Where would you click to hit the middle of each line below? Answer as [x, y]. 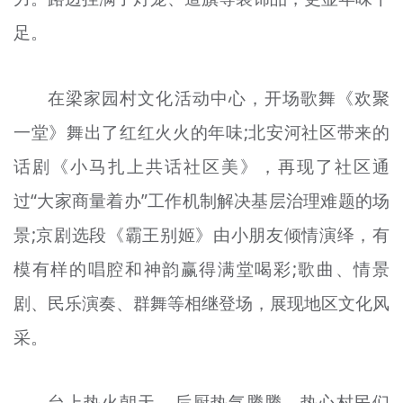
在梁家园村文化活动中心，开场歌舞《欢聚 [219, 98]
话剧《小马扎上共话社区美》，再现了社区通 [201, 166]
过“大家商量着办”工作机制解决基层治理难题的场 [201, 200]
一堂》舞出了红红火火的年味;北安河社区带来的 [201, 132]
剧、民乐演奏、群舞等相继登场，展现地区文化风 [201, 303]
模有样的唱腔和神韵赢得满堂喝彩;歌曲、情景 [201, 269]
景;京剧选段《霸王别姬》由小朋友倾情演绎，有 [201, 234]
